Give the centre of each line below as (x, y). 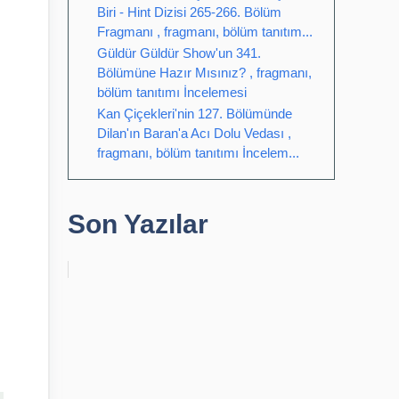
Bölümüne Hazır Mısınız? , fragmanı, (204, 73)
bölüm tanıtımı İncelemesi (172, 92)
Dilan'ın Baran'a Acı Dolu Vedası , (194, 133)
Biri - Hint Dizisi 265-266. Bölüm (189, 12)
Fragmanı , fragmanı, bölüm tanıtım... (205, 32)
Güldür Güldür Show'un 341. (179, 53)
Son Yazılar (138, 224)
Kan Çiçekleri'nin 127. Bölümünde (195, 114)
